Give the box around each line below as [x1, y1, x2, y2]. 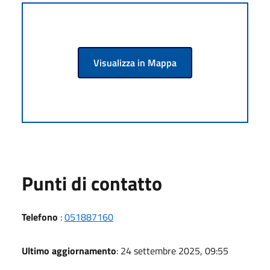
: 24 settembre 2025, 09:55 [116, 243, 228, 258]
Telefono [22, 209, 58, 224]
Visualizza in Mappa [93, 55, 177, 70]
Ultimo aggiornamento [22, 243, 116, 258]
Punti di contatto [22, 168, 162, 198]
